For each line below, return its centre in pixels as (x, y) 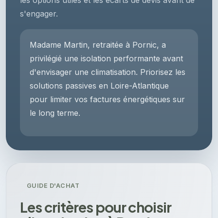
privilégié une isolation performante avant (106, 59)
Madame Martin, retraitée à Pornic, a (98, 45)
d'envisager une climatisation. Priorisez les (108, 72)
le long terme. (55, 113)
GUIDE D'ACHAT (53, 186)
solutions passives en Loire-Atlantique (99, 86)
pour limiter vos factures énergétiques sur (107, 100)
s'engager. (39, 14)
